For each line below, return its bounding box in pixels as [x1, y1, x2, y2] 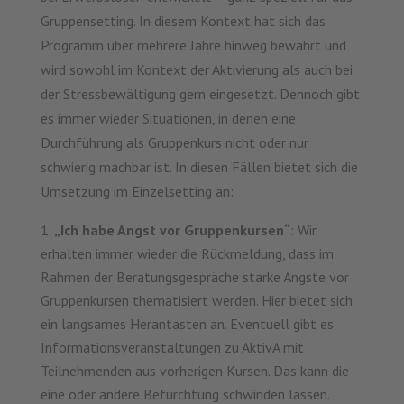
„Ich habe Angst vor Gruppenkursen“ [53, 221, 290, 240]
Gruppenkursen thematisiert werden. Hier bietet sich [40, 291, 353, 310]
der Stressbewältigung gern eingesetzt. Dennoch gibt [40, 85, 360, 104]
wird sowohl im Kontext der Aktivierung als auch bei [40, 60, 353, 79]
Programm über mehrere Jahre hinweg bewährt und [40, 36, 346, 55]
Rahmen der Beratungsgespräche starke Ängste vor [40, 268, 349, 287]
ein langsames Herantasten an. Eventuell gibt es [40, 315, 334, 334]
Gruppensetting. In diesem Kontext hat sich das [40, 12, 326, 31]
